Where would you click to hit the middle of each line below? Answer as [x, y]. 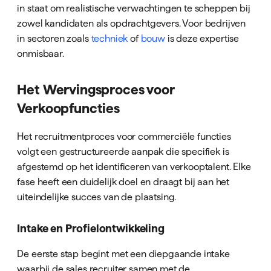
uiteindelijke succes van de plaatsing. [97, 196]
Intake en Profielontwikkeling [91, 229]
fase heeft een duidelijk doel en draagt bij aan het [123, 181]
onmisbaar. [41, 54]
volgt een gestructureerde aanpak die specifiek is [123, 151]
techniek [109, 38]
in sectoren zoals [54, 38]
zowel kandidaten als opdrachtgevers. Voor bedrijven [132, 23]
